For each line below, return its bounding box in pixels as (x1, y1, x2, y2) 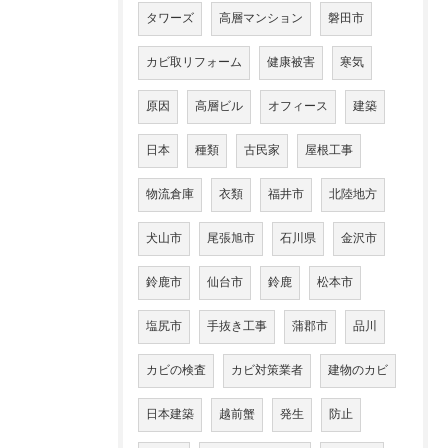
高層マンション (219, 12, 303, 25)
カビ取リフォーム (146, 56, 242, 69)
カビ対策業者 (231, 364, 303, 377)
